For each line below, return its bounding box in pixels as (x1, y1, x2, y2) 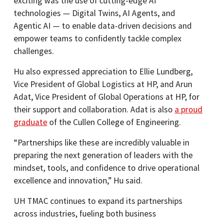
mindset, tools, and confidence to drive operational (14, 163, 200, 174)
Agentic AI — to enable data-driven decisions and (14, 20, 192, 32)
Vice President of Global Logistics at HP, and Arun (14, 79, 192, 90)
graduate (14, 117, 47, 128)
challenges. (14, 46, 54, 57)
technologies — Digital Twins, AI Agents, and (14, 8, 175, 19)
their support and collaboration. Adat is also (14, 104, 175, 115)
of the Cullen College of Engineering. (47, 117, 181, 128)
